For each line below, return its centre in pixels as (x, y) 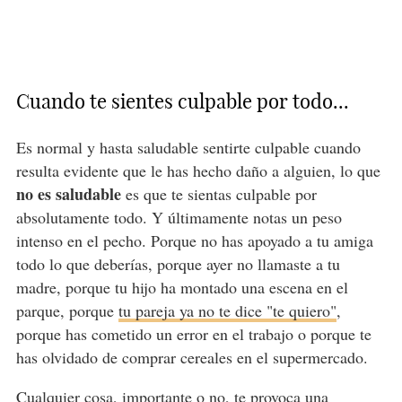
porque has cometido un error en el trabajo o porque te (193, 334)
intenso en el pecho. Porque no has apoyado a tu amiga (194, 241)
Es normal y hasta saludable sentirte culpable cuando (188, 148)
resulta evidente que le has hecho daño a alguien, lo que (198, 171)
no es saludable (68, 194)
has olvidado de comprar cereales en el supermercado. (192, 358)
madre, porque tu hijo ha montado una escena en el (182, 288)
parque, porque (67, 311)
